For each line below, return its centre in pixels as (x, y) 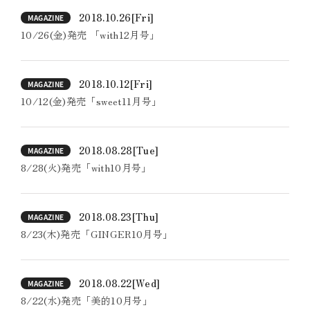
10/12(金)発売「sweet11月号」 (91, 101)
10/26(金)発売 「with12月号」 (90, 35)
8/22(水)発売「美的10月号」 (86, 300)
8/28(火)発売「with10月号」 (86, 167)
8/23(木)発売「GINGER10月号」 (97, 234)
